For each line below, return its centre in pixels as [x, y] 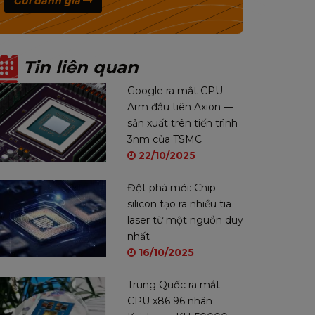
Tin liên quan [78, 67]
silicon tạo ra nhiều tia [179, 204]
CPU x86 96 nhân [170, 301]
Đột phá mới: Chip [172, 188]
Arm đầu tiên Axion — [180, 107]
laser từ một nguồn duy [185, 220]
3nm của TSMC [165, 139]
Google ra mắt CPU [175, 91]
